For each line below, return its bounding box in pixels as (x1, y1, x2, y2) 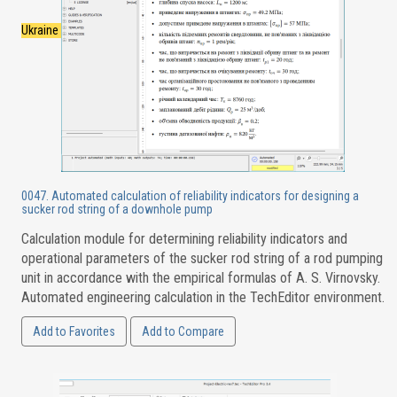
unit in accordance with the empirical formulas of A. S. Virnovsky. (20, 269, 380, 286)
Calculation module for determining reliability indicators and (20, 230, 347, 247)
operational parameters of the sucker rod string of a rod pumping (20, 250, 383, 267)
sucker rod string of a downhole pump (20, 202, 213, 216)
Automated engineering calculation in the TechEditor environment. (20, 289, 385, 306)
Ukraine (20, 22, 61, 38)
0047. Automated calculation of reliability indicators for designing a (20, 189, 359, 203)
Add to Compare (141, 324, 224, 339)
